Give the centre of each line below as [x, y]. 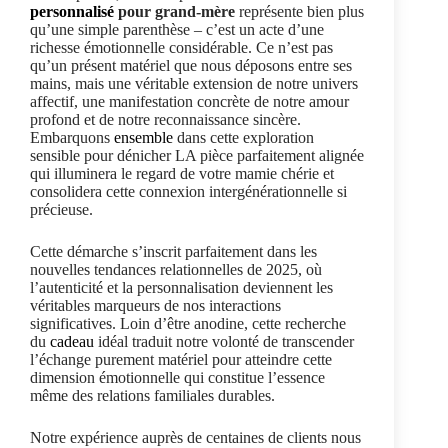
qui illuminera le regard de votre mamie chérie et [182, 174]
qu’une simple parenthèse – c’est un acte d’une [177, 30]
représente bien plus [299, 12]
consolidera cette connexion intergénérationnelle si [188, 192]
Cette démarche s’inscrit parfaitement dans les [173, 252]
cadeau [72, 342]
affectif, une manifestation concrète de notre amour [189, 102]
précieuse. [61, 210]
